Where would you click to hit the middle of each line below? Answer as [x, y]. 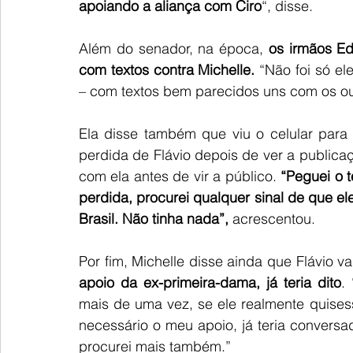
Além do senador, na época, [174, 49]
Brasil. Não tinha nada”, [154, 219]
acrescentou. [272, 219]
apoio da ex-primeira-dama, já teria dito [210, 283]
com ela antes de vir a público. [178, 176]
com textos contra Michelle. [167, 70]
